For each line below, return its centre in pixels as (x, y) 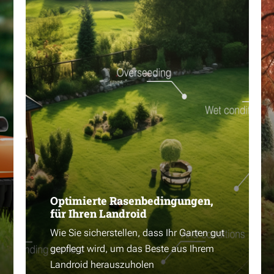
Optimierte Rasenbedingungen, (132, 201)
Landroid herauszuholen (102, 265)
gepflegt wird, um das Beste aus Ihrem (132, 249)
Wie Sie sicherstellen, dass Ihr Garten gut (137, 233)
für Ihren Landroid (98, 213)
